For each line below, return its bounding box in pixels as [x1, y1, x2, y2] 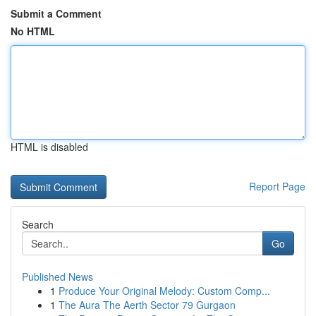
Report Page [249, 179, 305, 193]
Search [22, 217, 54, 231]
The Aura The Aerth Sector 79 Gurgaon [59, 298, 236, 312]
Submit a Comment [11, 6, 102, 20]
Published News [22, 269, 93, 284]
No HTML [11, 24, 55, 38]
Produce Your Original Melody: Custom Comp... [59, 284, 270, 298]
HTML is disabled [11, 140, 88, 154]
